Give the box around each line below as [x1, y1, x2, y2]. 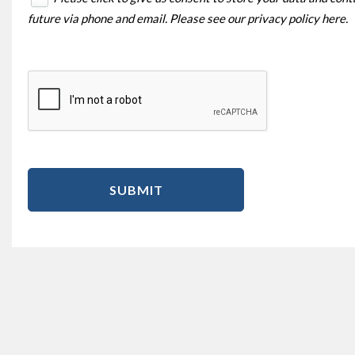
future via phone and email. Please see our [28, 10, 247, 25]
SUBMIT [109, 181, 163, 197]
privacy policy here [247, 10, 345, 25]
